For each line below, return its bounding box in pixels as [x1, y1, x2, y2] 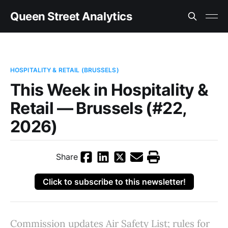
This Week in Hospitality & [10, 80, 209, 100]
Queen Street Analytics [10, 10, 132, 23]
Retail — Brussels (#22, [10, 98, 187, 118]
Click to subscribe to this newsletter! [42, 177, 186, 187]
